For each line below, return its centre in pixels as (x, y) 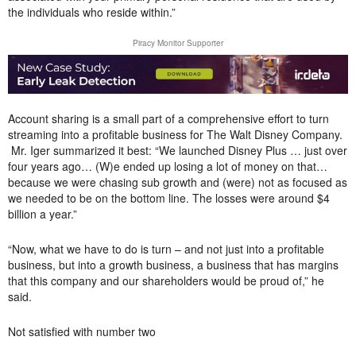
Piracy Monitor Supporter (178, 43)
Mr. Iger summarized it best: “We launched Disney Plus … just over (178, 150)
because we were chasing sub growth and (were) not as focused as (178, 182)
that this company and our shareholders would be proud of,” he (166, 281)
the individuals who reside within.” (92, 12)
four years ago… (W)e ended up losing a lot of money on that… (168, 166)
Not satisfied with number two (82, 331)
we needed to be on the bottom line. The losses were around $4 (169, 198)
